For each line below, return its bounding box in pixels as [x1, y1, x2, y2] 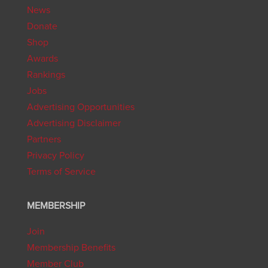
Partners [26, 135, 61, 145]
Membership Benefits [26, 243, 115, 253]
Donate [26, 22, 57, 32]
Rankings [26, 70, 65, 80]
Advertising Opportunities [26, 102, 135, 112]
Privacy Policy [26, 151, 84, 161]
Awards [26, 54, 58, 64]
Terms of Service [26, 167, 96, 177]
